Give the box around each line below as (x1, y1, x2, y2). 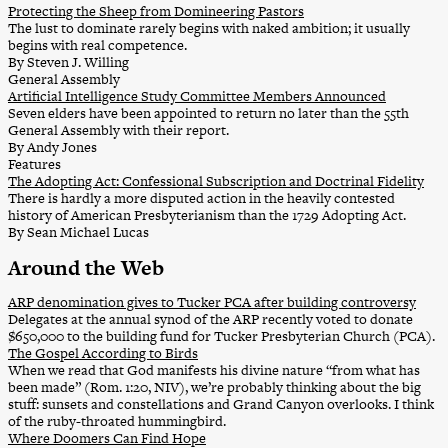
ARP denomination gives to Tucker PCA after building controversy (8, 292, 416, 313)
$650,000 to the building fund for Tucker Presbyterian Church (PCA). (8, 326, 435, 347)
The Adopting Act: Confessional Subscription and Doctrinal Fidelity (8, 170, 424, 191)
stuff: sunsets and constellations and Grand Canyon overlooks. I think (8, 394, 434, 415)
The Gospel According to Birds (8, 343, 198, 364)
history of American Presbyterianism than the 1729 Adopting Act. (8, 204, 406, 225)
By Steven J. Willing (8, 51, 129, 72)
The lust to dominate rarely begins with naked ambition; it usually (8, 17, 410, 38)
